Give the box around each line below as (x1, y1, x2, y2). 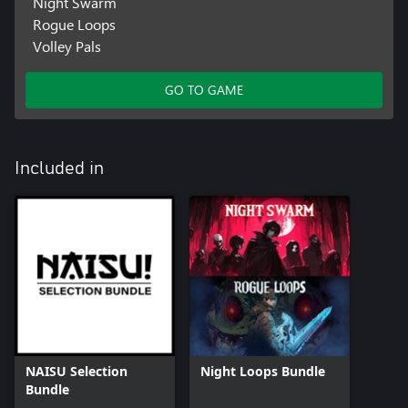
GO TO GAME (165, 81, 243, 99)
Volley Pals (32, 36, 101, 56)
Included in (15, 159, 104, 178)
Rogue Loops (32, 15, 116, 35)
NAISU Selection (25, 362, 127, 381)
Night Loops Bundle (200, 362, 325, 381)
